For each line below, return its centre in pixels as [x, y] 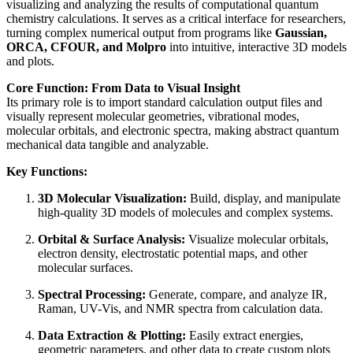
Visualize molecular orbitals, [257, 240]
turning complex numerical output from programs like [141, 33]
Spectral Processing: [92, 295]
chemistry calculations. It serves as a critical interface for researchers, [176, 19]
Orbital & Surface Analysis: [111, 240]
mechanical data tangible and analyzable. [108, 145]
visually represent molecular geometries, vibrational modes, [153, 117]
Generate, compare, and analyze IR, [236, 295]
